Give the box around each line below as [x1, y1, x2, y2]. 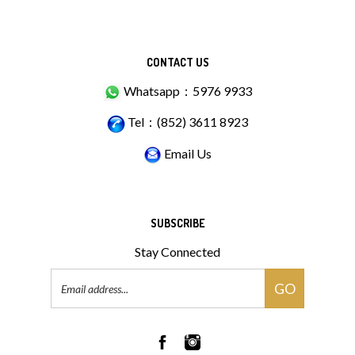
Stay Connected [135, 244, 220, 260]
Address [177, 286, 227, 302]
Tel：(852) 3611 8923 [125, 114, 248, 130]
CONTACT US [146, 55, 209, 69]
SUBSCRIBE [150, 216, 205, 231]
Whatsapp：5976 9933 [121, 83, 252, 98]
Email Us [162, 145, 212, 161]
